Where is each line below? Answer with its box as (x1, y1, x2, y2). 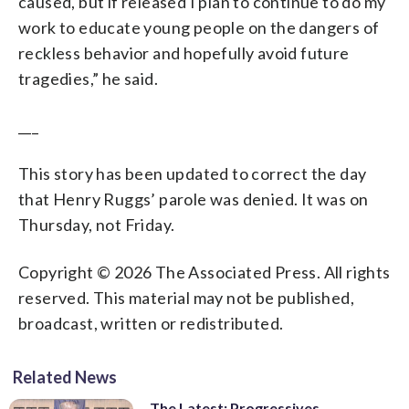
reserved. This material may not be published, (18, 287, 354, 308)
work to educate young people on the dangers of (18, 16, 380, 37)
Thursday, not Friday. (18, 214, 175, 235)
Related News (13, 366, 117, 387)
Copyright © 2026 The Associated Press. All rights (18, 261, 391, 282)
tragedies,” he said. (18, 68, 158, 89)
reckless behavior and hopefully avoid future (18, 42, 350, 63)
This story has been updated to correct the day (18, 163, 367, 184)
